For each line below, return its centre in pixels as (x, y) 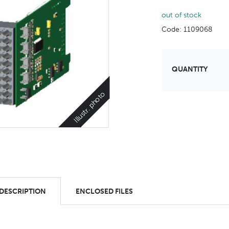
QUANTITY (190, 69)
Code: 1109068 (187, 29)
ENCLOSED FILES (104, 191)
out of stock (182, 15)
